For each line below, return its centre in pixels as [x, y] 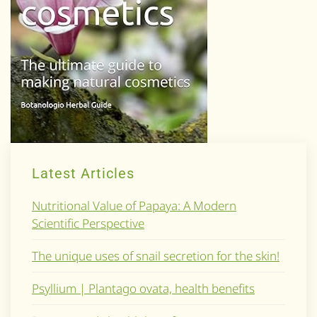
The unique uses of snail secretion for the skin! [156, 255]
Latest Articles [83, 173]
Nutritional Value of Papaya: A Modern [134, 205]
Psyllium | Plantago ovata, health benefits [143, 288]
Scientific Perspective [88, 223]
